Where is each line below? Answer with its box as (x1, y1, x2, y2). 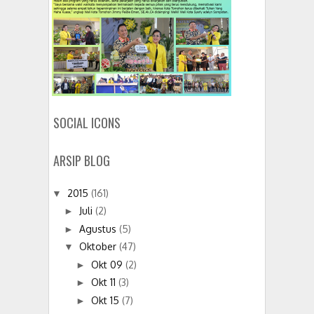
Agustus (78, 222, 119, 235)
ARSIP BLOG (53, 151, 110, 170)
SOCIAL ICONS (53, 113, 121, 132)
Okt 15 (90, 294, 122, 306)
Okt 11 (90, 276, 118, 289)
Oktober (78, 240, 119, 253)
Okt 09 (90, 258, 125, 271)
